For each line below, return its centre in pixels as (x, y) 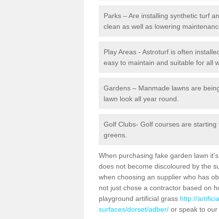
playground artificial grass (139, 198)
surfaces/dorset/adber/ (134, 209)
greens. (115, 135)
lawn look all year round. (141, 99)
